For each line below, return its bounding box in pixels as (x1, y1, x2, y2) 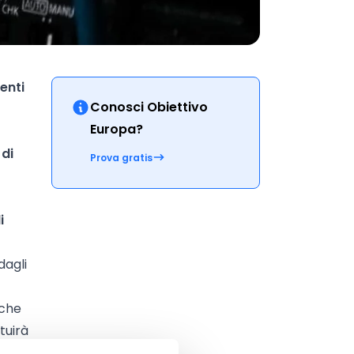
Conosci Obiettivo (89, 98, 208, 116)
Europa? (89, 120, 143, 138)
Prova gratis (89, 151, 153, 164)
